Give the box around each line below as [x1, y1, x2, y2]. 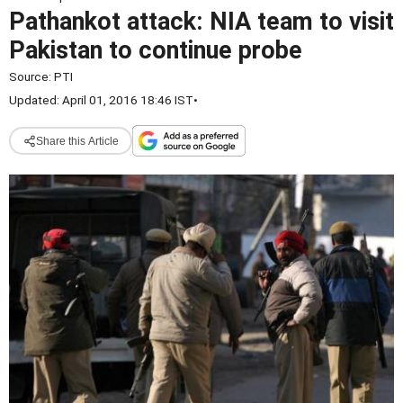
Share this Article [35, 134, 119, 148]
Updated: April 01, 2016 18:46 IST [9, 93, 193, 107]
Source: [9, 69, 54, 84]
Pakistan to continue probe [9, 36, 302, 65]
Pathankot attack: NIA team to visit [9, 7, 394, 36]
